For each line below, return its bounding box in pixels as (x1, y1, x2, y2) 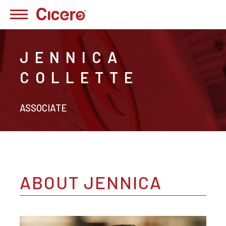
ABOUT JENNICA (20, 171, 162, 193)
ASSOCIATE (20, 101, 67, 114)
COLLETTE (20, 68, 139, 86)
